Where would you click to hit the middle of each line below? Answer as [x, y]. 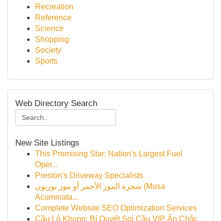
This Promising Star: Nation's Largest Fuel [109, 154]
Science [49, 28]
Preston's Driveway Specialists [89, 175]
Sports [46, 61]
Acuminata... [57, 197]
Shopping [52, 39]
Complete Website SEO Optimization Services [116, 208]
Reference [53, 18]
